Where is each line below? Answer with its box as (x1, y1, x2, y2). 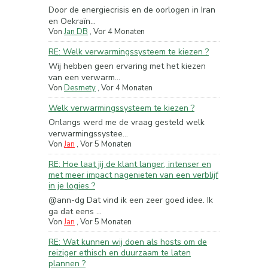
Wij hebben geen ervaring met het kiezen (48, 60, 206, 72)
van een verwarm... (48, 71, 120, 83)
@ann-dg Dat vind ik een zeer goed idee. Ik (48, 194, 213, 206)
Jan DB (64, 26, 88, 37)
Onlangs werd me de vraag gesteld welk (48, 116, 205, 128)
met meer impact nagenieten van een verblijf (48, 169, 218, 181)
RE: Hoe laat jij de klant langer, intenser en (48, 158, 211, 170)
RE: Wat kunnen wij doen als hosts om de (48, 236, 207, 248)
